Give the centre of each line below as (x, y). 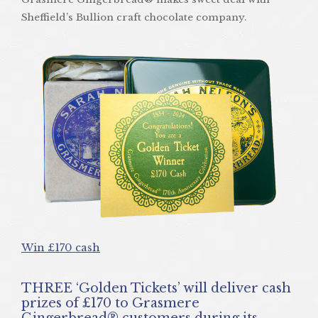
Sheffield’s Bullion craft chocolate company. (134, 18)
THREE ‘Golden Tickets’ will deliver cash (27, 288)
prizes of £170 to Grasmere (110, 303)
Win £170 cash (61, 247)
